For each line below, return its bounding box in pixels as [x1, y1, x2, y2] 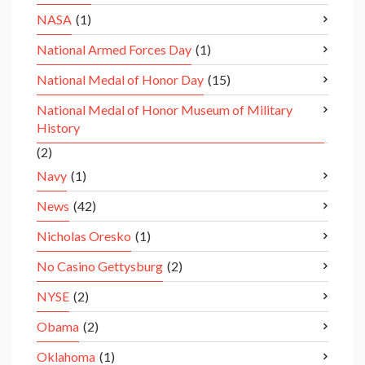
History [37, 120, 80, 136]
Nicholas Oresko [37, 228, 131, 244]
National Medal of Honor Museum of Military [37, 102, 292, 118]
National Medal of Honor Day [37, 72, 204, 88]
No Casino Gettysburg [37, 258, 163, 275]
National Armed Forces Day [37, 42, 191, 58]
